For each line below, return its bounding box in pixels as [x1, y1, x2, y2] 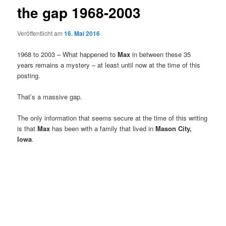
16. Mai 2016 [64, 29, 100, 38]
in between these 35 [130, 49, 191, 59]
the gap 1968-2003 [17, 2, 141, 23]
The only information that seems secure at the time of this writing [17, 112, 208, 123]
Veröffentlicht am [17, 29, 65, 38]
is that [17, 123, 38, 133]
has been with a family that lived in [50, 123, 156, 133]
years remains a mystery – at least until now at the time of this [17, 60, 201, 70]
